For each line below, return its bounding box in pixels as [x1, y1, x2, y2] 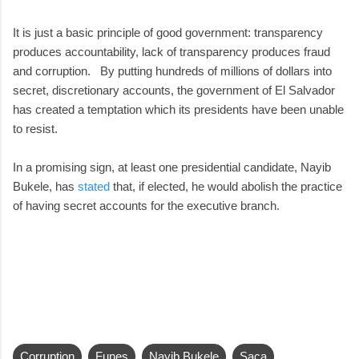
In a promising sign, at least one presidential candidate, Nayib [13, 159, 331, 174]
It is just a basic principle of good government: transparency [13, 25, 323, 39]
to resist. [13, 121, 58, 135]
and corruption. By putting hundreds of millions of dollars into [13, 63, 332, 78]
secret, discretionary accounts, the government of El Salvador [13, 83, 335, 97]
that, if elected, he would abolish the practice [110, 179, 342, 193]
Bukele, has [13, 179, 78, 193]
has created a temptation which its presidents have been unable [13, 102, 344, 116]
